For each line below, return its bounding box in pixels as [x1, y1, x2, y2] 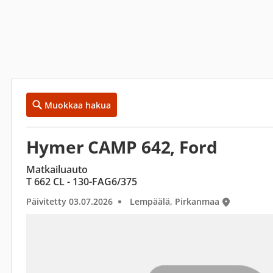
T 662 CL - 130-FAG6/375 [26, 175, 137, 188]
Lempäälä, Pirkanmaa [130, 196, 219, 207]
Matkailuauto [26, 163, 88, 176]
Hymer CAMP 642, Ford [26, 135, 218, 158]
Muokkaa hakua [44, 99, 111, 111]
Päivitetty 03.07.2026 [26, 196, 113, 207]
